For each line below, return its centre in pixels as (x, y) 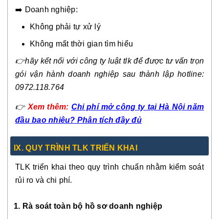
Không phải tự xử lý (65, 26)
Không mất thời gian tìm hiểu (81, 44)
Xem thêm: (49, 107)
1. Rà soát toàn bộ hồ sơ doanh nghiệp (88, 206)
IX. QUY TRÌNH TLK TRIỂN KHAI (76, 148)
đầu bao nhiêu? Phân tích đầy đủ (78, 120)
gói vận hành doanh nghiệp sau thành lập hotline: (109, 74)
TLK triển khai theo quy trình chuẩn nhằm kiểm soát (109, 167)
